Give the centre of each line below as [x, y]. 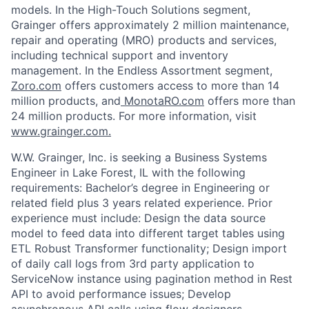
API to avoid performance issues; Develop [121, 294]
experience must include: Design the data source [138, 218]
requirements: [48, 188]
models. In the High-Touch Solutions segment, [131, 10]
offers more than [250, 101]
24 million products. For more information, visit [134, 116]
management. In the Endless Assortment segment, [142, 71]
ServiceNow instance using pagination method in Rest [152, 279]
